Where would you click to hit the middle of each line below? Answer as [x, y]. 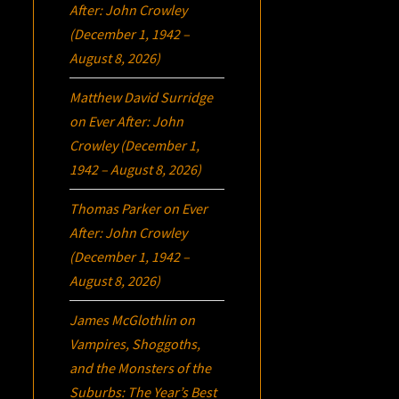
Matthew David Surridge [142, 97]
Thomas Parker [115, 208]
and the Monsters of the [141, 367]
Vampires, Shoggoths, [135, 343]
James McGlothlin [123, 319]
